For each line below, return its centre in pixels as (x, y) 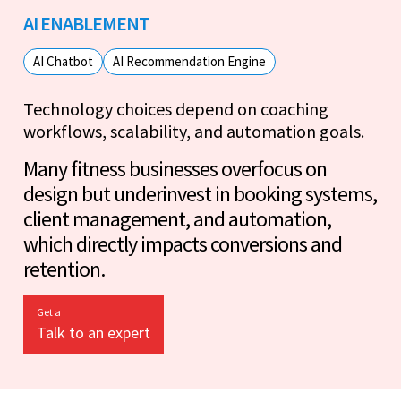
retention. (64, 269)
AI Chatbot (63, 61)
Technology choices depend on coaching (176, 108)
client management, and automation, (177, 218)
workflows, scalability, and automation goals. (194, 131)
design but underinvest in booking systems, (200, 193)
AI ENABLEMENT (86, 23)
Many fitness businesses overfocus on (175, 168)
